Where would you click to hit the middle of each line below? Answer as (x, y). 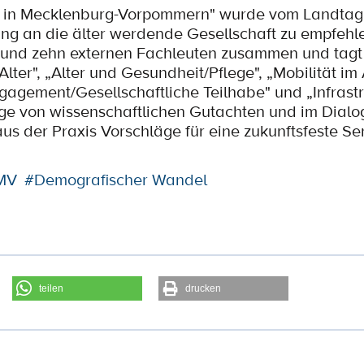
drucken (203, 288)
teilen (51, 288)
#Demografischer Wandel (116, 180)
